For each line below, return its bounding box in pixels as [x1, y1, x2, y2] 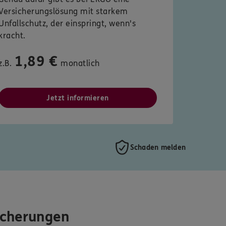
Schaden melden [130, 143, 186, 152]
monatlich [61, 59, 100, 69]
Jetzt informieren [46, 94, 109, 103]
